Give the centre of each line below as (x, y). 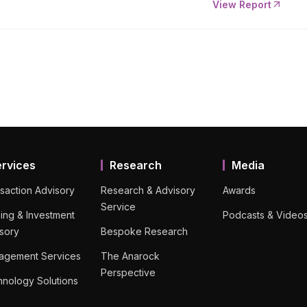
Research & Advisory (148, 190)
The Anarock (131, 256)
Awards (239, 190)
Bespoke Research (145, 231)
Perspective (128, 272)
